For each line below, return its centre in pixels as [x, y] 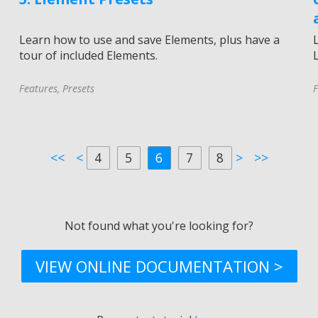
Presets [79, 88]
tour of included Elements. [89, 55]
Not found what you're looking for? [159, 225]
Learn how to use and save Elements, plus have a [150, 39]
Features [39, 88]
